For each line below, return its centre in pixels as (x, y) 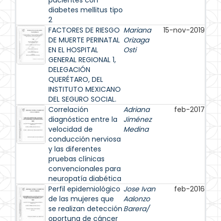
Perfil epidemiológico (84, 189)
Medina (136, 129)
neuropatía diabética (85, 179)
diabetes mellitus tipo (86, 10)
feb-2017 (189, 110)
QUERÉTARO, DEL (76, 79)
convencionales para (85, 169)
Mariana (137, 30)
